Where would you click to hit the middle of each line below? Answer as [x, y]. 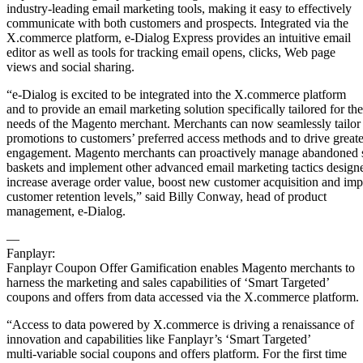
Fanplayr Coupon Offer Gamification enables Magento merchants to [181, 267]
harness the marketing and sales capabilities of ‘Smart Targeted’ [168, 282]
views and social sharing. [70, 66]
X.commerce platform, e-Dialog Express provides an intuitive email [179, 37]
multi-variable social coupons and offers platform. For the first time [177, 353]
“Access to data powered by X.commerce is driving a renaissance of [180, 324]
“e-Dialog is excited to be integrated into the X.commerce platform [176, 94]
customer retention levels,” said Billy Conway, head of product [167, 196]
